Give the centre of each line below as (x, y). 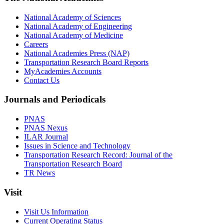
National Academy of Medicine (73, 35)
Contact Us (42, 80)
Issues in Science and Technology (77, 146)
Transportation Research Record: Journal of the (98, 155)
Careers (36, 44)
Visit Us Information (56, 211)
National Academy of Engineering (78, 26)
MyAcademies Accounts (63, 71)
